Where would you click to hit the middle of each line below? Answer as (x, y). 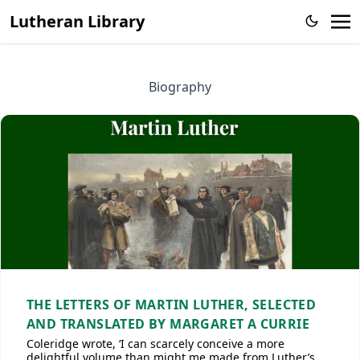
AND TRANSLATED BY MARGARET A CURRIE (168, 324)
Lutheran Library (77, 21)
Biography (180, 87)
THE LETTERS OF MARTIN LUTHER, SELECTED (172, 305)
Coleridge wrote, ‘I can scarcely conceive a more (155, 344)
